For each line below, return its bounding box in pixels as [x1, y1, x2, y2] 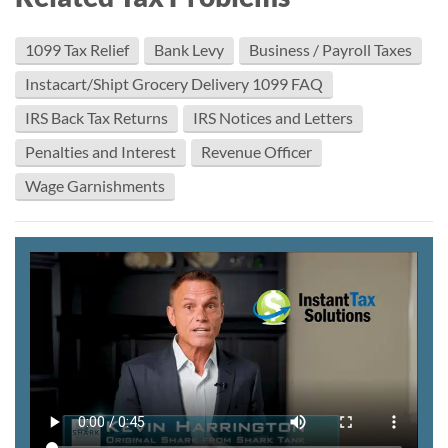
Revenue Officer [201, 142, 312, 161]
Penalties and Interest [25, 142, 176, 161]
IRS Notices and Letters [193, 108, 353, 127]
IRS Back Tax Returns [25, 108, 168, 127]
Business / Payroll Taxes [249, 40, 412, 59]
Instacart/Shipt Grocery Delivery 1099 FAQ [25, 74, 323, 93]
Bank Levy [154, 40, 224, 59]
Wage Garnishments [25, 176, 165, 195]
